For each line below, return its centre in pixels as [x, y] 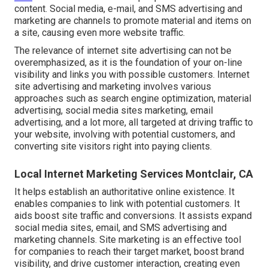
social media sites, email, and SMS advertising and [121, 228]
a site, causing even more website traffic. [100, 33]
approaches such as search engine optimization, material [133, 99]
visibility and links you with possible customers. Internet [132, 75]
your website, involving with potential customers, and [125, 135]
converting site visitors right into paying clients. [113, 147]
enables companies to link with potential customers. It [127, 204]
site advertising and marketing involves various [113, 87]
